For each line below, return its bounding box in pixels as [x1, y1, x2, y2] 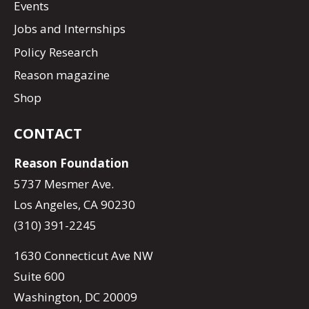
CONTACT [14, 123, 82, 143]
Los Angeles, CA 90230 [14, 197, 135, 213]
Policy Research [14, 43, 98, 60]
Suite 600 [14, 268, 65, 284]
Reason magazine [14, 67, 110, 83]
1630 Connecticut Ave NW [14, 247, 153, 263]
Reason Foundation [14, 155, 129, 172]
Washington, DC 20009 [14, 288, 137, 305]
